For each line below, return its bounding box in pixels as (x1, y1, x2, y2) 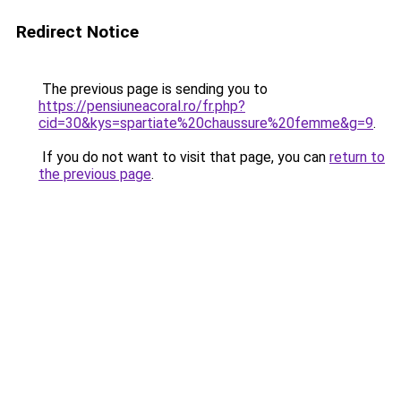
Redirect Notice (16, 21, 139, 42)
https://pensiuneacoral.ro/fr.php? (38, 98, 245, 115)
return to (329, 149, 385, 166)
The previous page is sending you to (38, 81, 268, 98)
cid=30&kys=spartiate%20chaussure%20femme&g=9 (38, 115, 373, 132)
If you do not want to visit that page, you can (38, 149, 329, 166)
